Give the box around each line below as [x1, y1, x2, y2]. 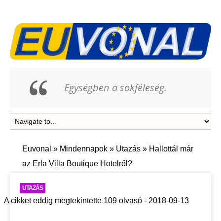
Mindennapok [60, 145, 108, 153]
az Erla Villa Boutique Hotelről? [22, 159, 132, 168]
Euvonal [22, 145, 51, 153]
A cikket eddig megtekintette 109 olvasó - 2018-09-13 [4, 196, 189, 205]
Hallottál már [147, 145, 193, 153]
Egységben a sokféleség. [64, 81, 167, 95]
